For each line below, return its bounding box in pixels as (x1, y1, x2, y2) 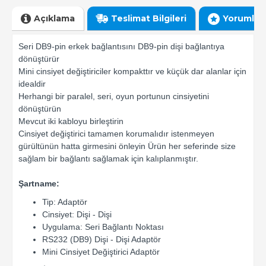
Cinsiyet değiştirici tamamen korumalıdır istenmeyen (18, 129, 214, 139)
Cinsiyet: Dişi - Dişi (42, 210, 112, 220)
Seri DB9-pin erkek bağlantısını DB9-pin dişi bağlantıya (18, 42, 224, 52)
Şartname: (18, 179, 59, 189)
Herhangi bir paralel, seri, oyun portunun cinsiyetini (18, 91, 209, 102)
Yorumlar (223, 12, 263, 24)
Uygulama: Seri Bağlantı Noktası (42, 222, 164, 232)
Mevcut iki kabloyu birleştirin (18, 116, 123, 126)
